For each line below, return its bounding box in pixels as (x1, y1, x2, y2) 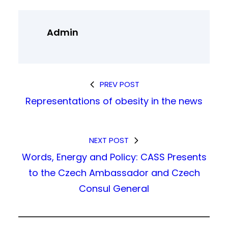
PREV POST (99, 78, 139, 90)
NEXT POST (89, 134, 129, 146)
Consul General (79, 182, 149, 195)
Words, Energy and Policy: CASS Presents (21, 150, 207, 163)
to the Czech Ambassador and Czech (28, 166, 200, 179)
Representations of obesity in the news (25, 94, 203, 107)
